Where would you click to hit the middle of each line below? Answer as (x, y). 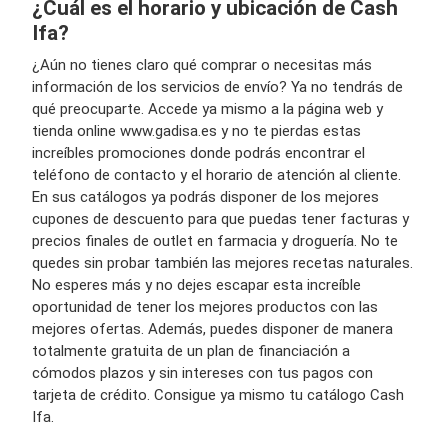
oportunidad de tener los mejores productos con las (205, 307)
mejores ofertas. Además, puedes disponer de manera (212, 329)
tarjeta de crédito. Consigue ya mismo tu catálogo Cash (218, 395)
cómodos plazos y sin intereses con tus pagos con (202, 373)
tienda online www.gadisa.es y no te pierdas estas (196, 131)
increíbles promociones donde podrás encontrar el (198, 153)
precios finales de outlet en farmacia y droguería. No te (215, 241)
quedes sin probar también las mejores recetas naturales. (222, 263)
